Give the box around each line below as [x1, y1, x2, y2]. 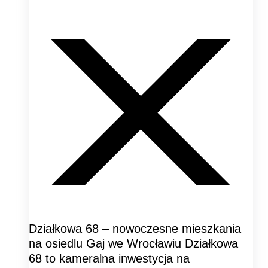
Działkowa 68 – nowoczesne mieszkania [29, 221, 241, 235]
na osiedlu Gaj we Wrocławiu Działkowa [29, 236, 238, 250]
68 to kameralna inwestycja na [29, 251, 190, 265]
